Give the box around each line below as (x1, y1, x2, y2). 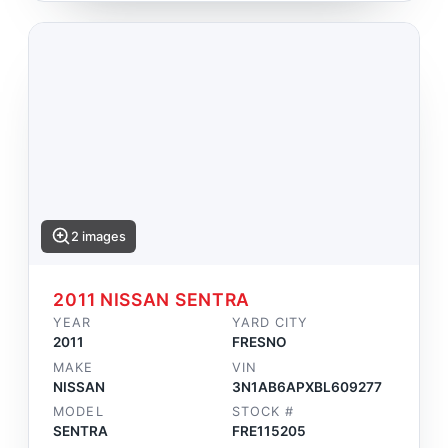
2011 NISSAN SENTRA (53, 288, 251, 310)
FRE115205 (232, 423, 306, 440)
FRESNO (232, 333, 287, 350)
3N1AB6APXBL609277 (232, 378, 382, 395)
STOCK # (232, 404, 295, 420)
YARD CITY (232, 314, 309, 330)
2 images (71, 228, 127, 244)
